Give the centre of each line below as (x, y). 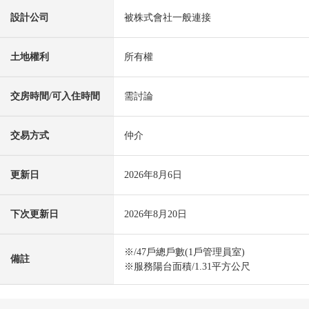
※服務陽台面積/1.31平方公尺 (187, 267)
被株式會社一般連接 (168, 18)
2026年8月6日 (153, 175)
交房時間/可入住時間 (55, 97)
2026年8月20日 (156, 215)
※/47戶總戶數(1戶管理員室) (185, 252)
